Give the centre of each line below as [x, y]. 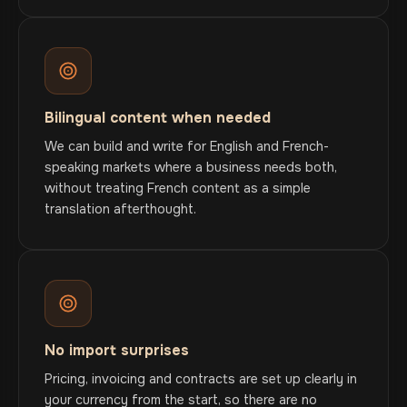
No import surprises [117, 350]
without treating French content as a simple [178, 188]
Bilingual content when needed [158, 118]
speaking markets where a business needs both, [191, 167]
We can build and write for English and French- [187, 146]
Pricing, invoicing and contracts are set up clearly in [201, 379]
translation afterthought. [120, 209]
